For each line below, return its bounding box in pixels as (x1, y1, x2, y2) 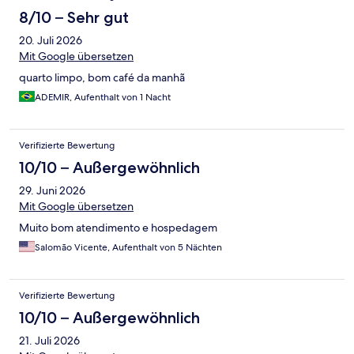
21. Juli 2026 (19, 333, 80, 348)
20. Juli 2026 (19, 33, 82, 48)
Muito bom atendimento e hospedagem (19, 220, 217, 235)
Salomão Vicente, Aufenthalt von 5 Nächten (35, 241, 222, 254)
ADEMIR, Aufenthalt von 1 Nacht (35, 91, 171, 104)
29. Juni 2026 (19, 183, 85, 198)
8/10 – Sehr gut (19, 8, 129, 28)
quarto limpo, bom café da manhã (19, 70, 185, 85)
